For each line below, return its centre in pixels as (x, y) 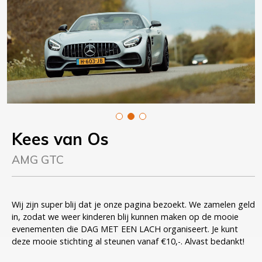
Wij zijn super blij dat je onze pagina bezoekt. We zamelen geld (133, 204)
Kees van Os (60, 139)
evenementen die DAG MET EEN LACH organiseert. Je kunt (125, 229)
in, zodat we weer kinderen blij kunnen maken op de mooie (125, 216)
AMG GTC (38, 159)
